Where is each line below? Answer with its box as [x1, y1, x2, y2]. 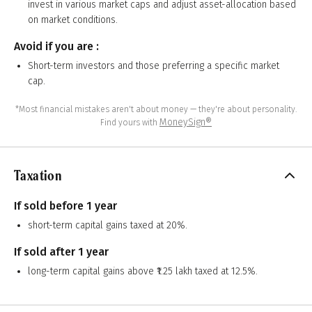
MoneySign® [159, 116, 212, 128]
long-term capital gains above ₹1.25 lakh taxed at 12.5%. [28, 265, 258, 277]
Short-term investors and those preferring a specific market [28, 60, 279, 72]
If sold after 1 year [14, 245, 109, 258]
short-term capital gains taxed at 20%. [28, 219, 187, 231]
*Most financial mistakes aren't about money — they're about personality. [15, 104, 297, 114]
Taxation [14, 166, 63, 185]
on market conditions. [28, 14, 118, 26]
